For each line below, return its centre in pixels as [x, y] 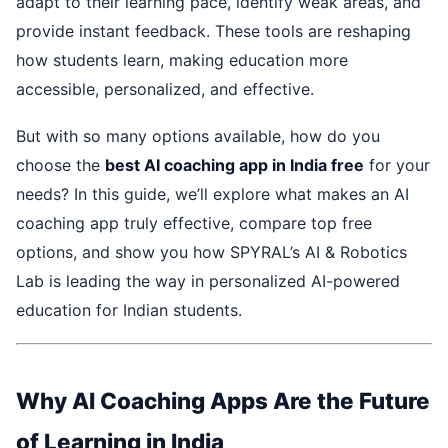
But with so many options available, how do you [198, 135]
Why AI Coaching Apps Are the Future [223, 400]
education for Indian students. [129, 309]
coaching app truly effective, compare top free [194, 222]
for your [397, 164]
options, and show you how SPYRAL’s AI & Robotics [211, 251]
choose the [60, 164]
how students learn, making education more [182, 60]
